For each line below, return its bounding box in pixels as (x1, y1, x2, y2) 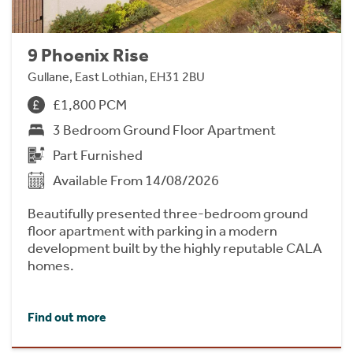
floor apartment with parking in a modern (28, 221, 277, 240)
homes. (28, 256, 74, 274)
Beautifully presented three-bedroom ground (28, 204, 308, 222)
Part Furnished (53, 146, 143, 164)
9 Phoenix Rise (28, 43, 149, 66)
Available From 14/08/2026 (53, 171, 219, 189)
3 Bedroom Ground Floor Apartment (53, 121, 276, 139)
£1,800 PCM (53, 95, 127, 113)
